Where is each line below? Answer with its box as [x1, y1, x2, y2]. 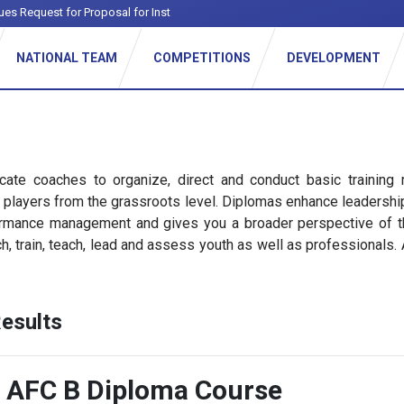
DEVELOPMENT [286, 50, 381, 65]
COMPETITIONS [152, 50, 251, 65]
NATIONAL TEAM [15, 50, 117, 65]
